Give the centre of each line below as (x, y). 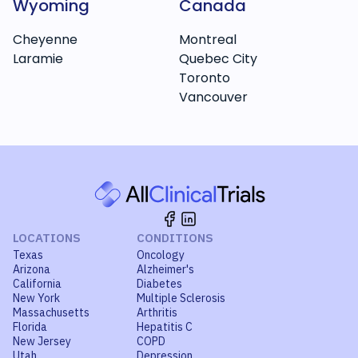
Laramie (38, 59)
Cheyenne (45, 40)
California (37, 284)
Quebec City (218, 59)
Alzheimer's (165, 269)
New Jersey (42, 341)
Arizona (32, 269)
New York (36, 298)
